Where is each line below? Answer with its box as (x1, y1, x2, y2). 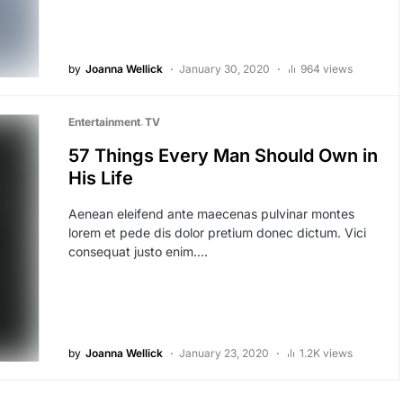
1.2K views (299, 346, 353, 361)
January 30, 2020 (178, 62, 270, 76)
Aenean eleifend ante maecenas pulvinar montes (67, 206, 354, 222)
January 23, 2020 (178, 346, 269, 361)
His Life (67, 167, 133, 190)
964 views (300, 62, 353, 76)
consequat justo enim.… (67, 244, 208, 260)
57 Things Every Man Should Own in (67, 145, 378, 167)
